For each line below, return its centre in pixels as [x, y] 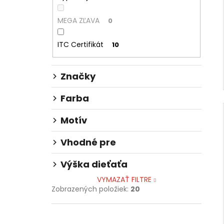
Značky [78, 76]
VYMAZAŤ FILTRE [124, 180]
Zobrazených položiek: [91, 189]
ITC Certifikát [80, 44]
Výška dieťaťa [94, 164]
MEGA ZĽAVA [78, 20]
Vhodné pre [88, 142]
